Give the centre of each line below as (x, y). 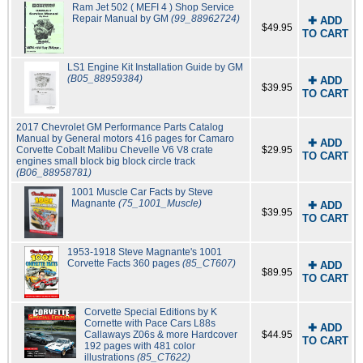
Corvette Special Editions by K (151, 312)
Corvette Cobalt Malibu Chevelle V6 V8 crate (114, 150)
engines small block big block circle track (105, 162)
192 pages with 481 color (140, 346)
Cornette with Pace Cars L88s (150, 324)
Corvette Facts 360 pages (124, 264)
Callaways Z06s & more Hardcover (161, 335)
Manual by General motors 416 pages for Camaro (125, 139)
